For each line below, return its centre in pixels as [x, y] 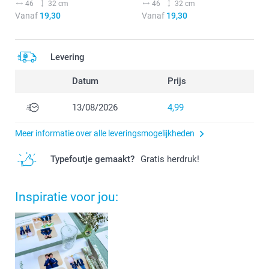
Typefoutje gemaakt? [92, 159]
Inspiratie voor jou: [67, 197]
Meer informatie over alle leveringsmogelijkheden [105, 134]
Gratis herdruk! [170, 159]
